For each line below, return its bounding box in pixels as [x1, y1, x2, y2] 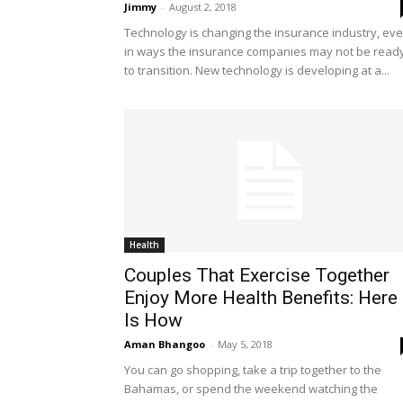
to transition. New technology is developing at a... [124, 62, 390, 78]
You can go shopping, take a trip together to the [124, 362, 381, 378]
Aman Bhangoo [124, 337, 205, 351]
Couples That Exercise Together [124, 264, 390, 286]
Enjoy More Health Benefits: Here [124, 287, 398, 309]
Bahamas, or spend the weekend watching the [124, 381, 378, 397]
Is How [124, 309, 183, 331]
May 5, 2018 [218, 337, 273, 351]
